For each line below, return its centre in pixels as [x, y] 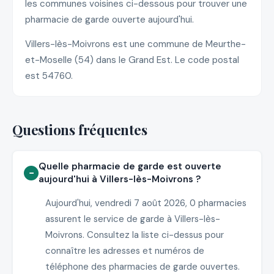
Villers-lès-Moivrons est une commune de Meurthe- [135, 44]
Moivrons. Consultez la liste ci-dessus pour [134, 235]
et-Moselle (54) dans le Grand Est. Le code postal [132, 60]
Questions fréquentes [80, 129]
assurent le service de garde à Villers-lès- [132, 219]
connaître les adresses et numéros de [124, 251]
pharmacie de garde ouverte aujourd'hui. [109, 20]
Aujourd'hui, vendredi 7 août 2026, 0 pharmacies [146, 203]
